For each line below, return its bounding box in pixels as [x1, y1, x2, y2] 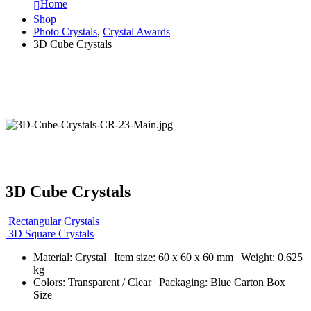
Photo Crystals [33, 25, 97, 37]
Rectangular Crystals [8, 215, 99, 227]
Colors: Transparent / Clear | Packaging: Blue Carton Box [33, 276, 285, 288]
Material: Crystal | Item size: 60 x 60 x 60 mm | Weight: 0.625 [33, 251, 303, 263]
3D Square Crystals [8, 227, 94, 239]
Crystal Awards [103, 25, 170, 37]
